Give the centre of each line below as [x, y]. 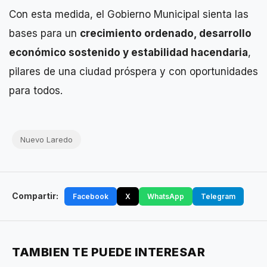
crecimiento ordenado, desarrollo [166, 33]
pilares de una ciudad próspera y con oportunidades [133, 71]
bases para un [44, 33]
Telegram [218, 196]
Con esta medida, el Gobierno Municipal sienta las [129, 14]
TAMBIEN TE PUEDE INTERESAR [108, 252]
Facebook [91, 196]
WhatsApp [166, 196]
